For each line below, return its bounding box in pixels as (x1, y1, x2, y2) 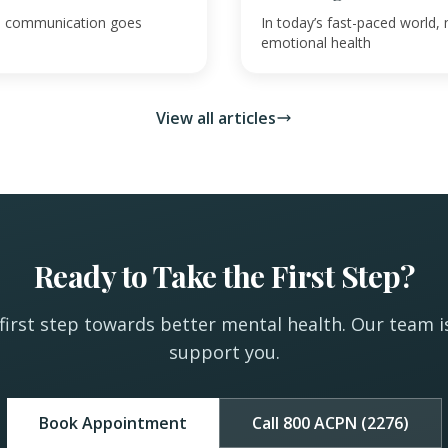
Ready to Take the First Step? (33, 256, 415, 297)
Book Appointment (38, 412, 187, 435)
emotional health (261, 33, 371, 53)
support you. (168, 340, 280, 365)
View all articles (156, 107, 276, 130)
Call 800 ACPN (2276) (251, 412, 409, 435)
